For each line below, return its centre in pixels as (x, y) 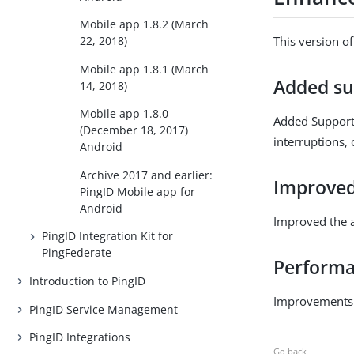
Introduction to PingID (88, 281)
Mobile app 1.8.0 (124, 114)
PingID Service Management (104, 309)
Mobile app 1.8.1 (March (145, 69)
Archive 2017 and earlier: (147, 175)
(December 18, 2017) (134, 130)
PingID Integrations (80, 337)
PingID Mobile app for (138, 191)
